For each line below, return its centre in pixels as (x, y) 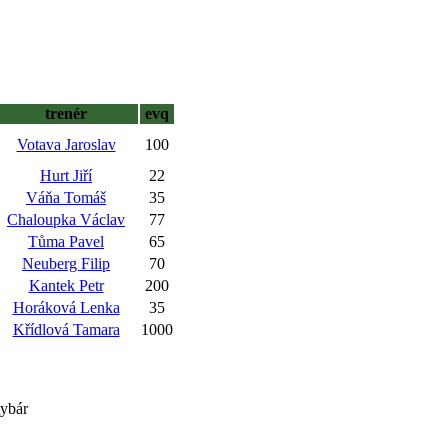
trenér (66, 113)
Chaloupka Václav (66, 219)
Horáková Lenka (66, 307)
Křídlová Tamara (66, 329)
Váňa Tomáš (66, 197)
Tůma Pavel (66, 241)
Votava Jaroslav (66, 144)
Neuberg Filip (66, 263)
